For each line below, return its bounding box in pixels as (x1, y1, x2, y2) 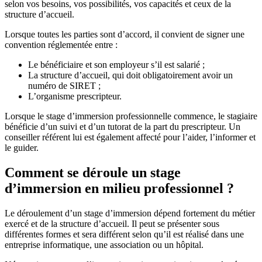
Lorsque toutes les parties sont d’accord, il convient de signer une (5, 29, 244, 39)
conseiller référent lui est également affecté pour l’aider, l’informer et (5, 132, 256, 142)
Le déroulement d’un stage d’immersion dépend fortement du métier (5, 208, 255, 218)
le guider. (5, 142, 39, 153)
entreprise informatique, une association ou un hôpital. (5, 239, 204, 250)
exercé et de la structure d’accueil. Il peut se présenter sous (5, 218, 219, 229)
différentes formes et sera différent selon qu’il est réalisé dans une (5, 229, 244, 239)
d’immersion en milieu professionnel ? (5, 180, 234, 196)
